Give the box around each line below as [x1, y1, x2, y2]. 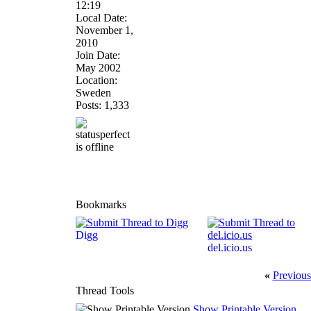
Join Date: [75, 49, 120, 61]
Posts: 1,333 [75, 99, 129, 111]
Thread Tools [75, 285, 134, 296]
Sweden [75, 87, 111, 99]
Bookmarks [75, 199, 126, 210]
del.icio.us [208, 242, 253, 253]
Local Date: [75, 12, 127, 24]
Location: [75, 74, 117, 86]
